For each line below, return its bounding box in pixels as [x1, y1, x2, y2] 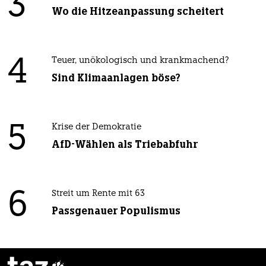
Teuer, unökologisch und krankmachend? [51, 56, 229, 65]
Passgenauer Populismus [51, 204, 180, 217]
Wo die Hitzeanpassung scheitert [51, 4, 224, 18]
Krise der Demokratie [51, 122, 141, 132]
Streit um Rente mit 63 [51, 189, 145, 198]
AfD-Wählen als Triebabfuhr [51, 137, 198, 151]
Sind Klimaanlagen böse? [51, 71, 180, 84]
